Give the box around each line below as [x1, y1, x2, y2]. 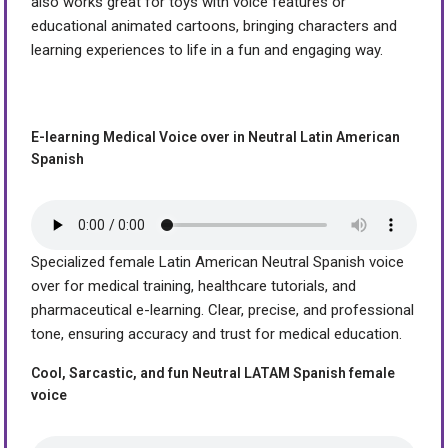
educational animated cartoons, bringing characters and [31, 16, 398, 35]
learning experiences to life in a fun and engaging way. [31, 40, 384, 59]
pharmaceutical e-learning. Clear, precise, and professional [31, 300, 415, 319]
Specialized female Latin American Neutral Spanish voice [31, 252, 405, 271]
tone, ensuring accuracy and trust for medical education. [31, 324, 403, 343]
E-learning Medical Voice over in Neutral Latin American [31, 128, 401, 145]
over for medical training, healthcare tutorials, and [31, 276, 357, 295]
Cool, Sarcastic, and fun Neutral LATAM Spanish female [31, 364, 396, 381]
